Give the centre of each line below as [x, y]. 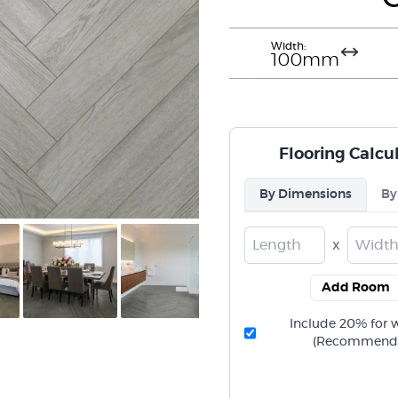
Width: [289, 46]
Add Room [356, 288]
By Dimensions [305, 195]
